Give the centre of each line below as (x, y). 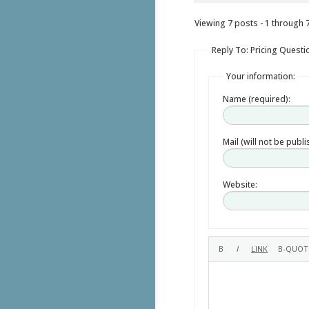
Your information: (260, 76)
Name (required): (256, 99)
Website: (240, 184)
